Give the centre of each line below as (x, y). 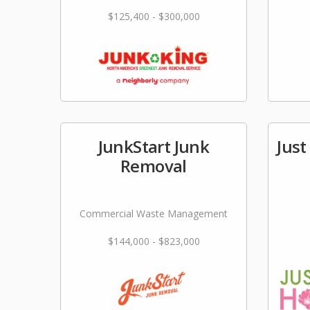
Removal (154, 166)
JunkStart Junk (154, 146)
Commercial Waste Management (154, 213)
